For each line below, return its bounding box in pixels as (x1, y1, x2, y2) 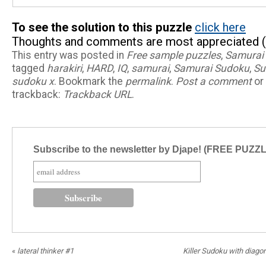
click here (195, 20, 246, 34)
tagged (12, 62, 47, 74)
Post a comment (176, 75, 252, 87)
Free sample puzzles (126, 49, 221, 61)
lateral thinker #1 (15, 246, 74, 255)
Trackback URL (63, 88, 132, 100)
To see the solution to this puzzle (12, 20, 192, 34)
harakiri (47, 62, 82, 74)
